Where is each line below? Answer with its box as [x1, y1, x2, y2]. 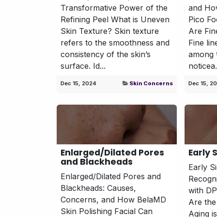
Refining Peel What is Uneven [61, 14, 170, 24]
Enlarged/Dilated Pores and [61, 171, 161, 181]
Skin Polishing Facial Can [61, 206, 153, 216]
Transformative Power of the [61, 2, 168, 13]
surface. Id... [61, 61, 106, 71]
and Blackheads [61, 155, 133, 168]
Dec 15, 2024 [61, 79, 96, 87]
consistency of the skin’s [61, 49, 151, 59]
